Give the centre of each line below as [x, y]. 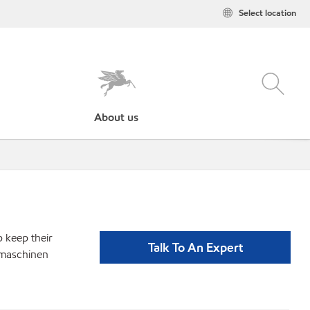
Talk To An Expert [195, 247]
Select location [267, 13]
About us [117, 117]
